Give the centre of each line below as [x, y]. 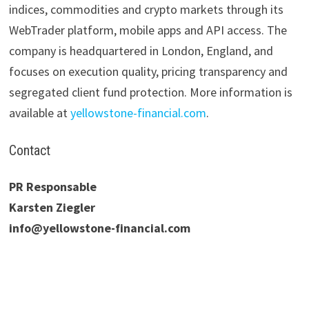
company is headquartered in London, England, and [141, 51]
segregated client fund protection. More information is [150, 92]
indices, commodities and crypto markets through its [146, 10]
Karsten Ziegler [52, 208]
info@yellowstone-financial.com [99, 228]
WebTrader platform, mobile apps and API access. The [148, 30]
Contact [29, 151]
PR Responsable [52, 187]
